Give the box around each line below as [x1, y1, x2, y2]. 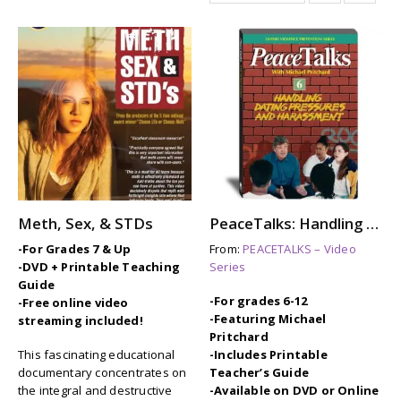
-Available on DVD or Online [209, 382, 380, 399]
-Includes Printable [209, 346, 328, 363]
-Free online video [18, 294, 129, 311]
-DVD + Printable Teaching [18, 258, 180, 275]
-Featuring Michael [209, 311, 327, 328]
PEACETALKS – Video [243, 240, 356, 257]
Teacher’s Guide [209, 364, 309, 381]
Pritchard [209, 328, 269, 346]
